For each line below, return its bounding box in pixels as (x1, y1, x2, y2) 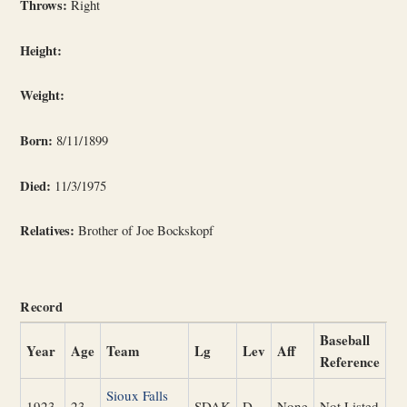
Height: (20, 40, 63, 60)
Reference (320, 351, 381, 372)
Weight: (20, 85, 65, 105)
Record (20, 296, 64, 316)
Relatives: (20, 221, 75, 241)
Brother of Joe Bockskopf (74, 222, 214, 240)
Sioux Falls (106, 385, 169, 404)
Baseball (320, 329, 371, 350)
